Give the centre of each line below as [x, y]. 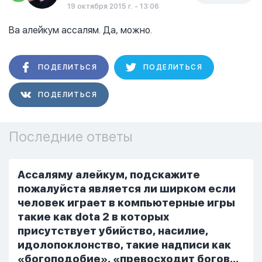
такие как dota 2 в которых [93, 217]
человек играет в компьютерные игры [126, 203]
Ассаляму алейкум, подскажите [109, 175]
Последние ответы [71, 137]
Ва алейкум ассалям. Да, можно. [80, 30]
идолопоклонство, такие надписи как [124, 245]
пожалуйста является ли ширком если [127, 189]
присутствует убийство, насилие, [113, 231]
